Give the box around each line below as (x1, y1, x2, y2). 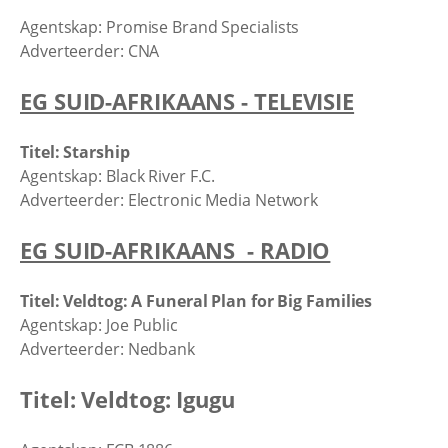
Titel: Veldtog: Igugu (20, 384, 235, 414)
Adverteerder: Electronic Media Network (20, 188, 319, 211)
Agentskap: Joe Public (20, 313, 178, 336)
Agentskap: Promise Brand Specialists (20, 15, 300, 38)
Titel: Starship (20, 140, 130, 163)
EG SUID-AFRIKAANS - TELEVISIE (20, 86, 355, 116)
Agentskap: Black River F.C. (20, 164, 216, 187)
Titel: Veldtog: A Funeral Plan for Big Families (20, 289, 373, 312)
